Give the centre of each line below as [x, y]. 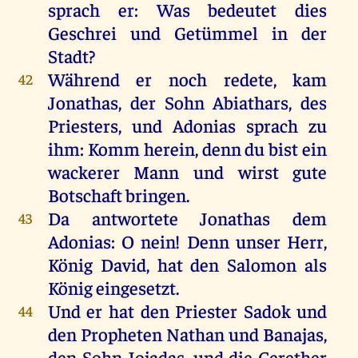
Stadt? [71, 55]
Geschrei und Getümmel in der [187, 32]
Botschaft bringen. [118, 194]
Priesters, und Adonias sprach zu [187, 125]
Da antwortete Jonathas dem [187, 217]
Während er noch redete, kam [187, 78]
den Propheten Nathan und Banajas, [187, 333]
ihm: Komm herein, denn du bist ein [187, 148]
